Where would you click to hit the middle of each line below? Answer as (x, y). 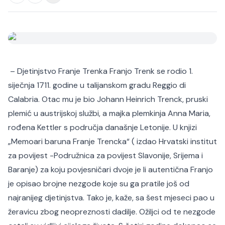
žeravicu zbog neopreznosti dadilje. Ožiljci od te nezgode (112, 212)
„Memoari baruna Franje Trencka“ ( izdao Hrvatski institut (113, 141)
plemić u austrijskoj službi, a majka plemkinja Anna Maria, (109, 113)
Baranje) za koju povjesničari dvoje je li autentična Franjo (110, 170)
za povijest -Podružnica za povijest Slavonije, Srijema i (105, 155)
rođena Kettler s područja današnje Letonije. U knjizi (102, 127)
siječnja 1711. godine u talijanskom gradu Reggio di (97, 85)
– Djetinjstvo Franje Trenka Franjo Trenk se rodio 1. (100, 71)
